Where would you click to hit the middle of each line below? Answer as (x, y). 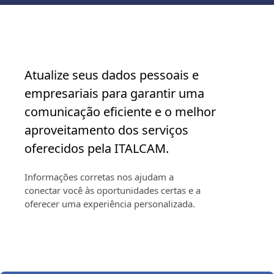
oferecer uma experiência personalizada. (110, 204)
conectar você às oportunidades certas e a (113, 190)
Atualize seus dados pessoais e (112, 75)
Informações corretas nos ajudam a (99, 177)
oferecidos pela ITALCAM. (97, 148)
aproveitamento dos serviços (106, 130)
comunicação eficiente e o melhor (120, 112)
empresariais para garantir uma (114, 93)
